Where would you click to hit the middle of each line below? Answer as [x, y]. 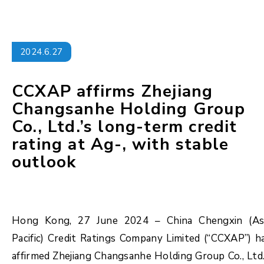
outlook [44, 162]
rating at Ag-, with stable [121, 144]
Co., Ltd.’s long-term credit [125, 127]
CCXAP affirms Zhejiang [113, 91]
